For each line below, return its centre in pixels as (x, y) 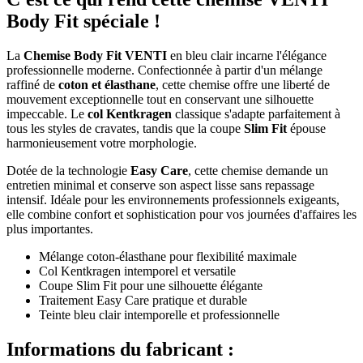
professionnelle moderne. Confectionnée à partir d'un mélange (164, 70)
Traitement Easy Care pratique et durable (143, 300)
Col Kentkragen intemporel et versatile (137, 271)
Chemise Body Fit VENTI (95, 55)
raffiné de (32, 84)
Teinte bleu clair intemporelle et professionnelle (159, 314)
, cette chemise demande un (258, 170)
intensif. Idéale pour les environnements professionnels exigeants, (173, 199)
